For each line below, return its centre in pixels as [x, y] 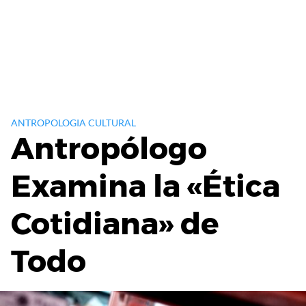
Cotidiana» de [115, 223]
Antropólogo [109, 148]
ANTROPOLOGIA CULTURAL [73, 122]
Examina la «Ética [145, 185]
